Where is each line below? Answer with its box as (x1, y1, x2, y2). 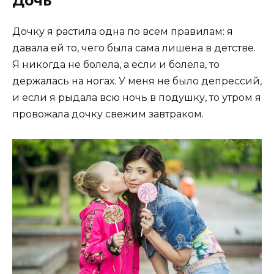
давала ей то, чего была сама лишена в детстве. (12, 42, 256, 54)
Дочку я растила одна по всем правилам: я (12, 26, 233, 38)
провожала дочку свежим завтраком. (12, 108, 204, 120)
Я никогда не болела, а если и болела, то (12, 59, 220, 71)
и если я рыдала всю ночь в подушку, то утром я (12, 92, 261, 104)
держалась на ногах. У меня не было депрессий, (12, 75, 262, 87)
